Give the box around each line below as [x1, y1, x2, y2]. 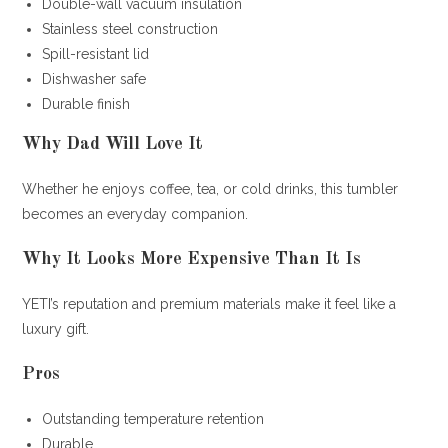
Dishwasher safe [42, 70, 147, 87]
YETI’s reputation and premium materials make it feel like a [22, 295, 397, 312]
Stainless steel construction [42, 20, 219, 37]
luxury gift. [22, 320, 90, 337]
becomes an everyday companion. [22, 205, 249, 222]
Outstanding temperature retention [42, 410, 265, 427]
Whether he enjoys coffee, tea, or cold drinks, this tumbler [22, 180, 399, 197]
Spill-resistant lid [42, 45, 150, 62]
